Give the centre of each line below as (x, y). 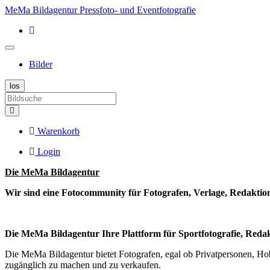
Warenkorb (58, 131)
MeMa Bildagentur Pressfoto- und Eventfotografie (100, 10)
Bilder (41, 64)
